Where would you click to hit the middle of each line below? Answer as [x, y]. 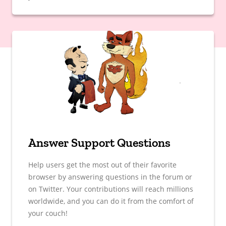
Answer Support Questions [99, 142]
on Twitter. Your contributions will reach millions [111, 189]
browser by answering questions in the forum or [110, 177]
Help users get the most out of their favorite [102, 164]
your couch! [48, 213]
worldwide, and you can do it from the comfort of [111, 201]
